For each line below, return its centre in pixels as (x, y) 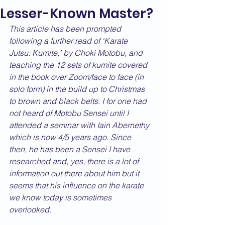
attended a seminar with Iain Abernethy (80, 125)
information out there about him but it (75, 173)
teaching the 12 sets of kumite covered (79, 65)
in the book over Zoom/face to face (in (77, 77)
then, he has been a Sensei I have (71, 149)
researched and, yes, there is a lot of (75, 161)
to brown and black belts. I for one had (79, 101)
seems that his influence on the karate (77, 185)
